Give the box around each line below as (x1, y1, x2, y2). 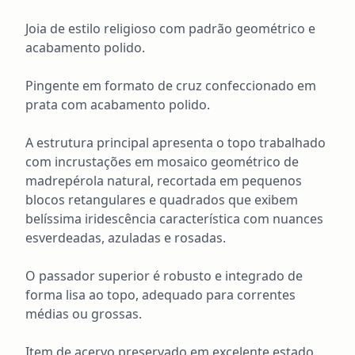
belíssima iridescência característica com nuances (25, 210, 323, 227)
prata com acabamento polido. (25, 96, 213, 113)
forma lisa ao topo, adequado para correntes (25, 286, 296, 303)
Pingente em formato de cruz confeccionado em (25, 77, 316, 94)
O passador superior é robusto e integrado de (25, 267, 303, 284)
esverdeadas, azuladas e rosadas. (25, 229, 229, 246)
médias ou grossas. (25, 305, 145, 323)
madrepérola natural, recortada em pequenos (25, 172, 302, 189)
